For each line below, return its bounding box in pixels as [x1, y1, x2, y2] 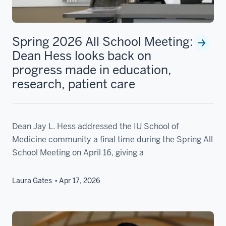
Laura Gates [12, 176, 52, 185]
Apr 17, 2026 [59, 176, 100, 185]
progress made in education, [12, 62, 172, 78]
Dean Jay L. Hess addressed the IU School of [12, 121, 179, 132]
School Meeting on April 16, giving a [12, 147, 144, 158]
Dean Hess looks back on [12, 47, 151, 64]
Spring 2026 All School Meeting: [12, 33, 193, 49]
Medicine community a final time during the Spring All [12, 134, 213, 145]
